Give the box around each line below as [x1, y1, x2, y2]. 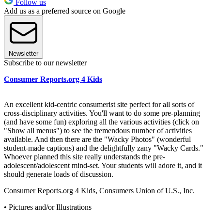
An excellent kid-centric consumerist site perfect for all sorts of [4, 100, 194, 108]
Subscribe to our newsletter [4, 58, 87, 67]
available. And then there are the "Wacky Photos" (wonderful [4, 135, 191, 143]
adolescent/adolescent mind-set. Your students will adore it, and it [4, 161, 202, 170]
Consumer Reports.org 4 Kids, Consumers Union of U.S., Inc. [4, 186, 195, 195]
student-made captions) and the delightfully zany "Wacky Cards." [4, 143, 203, 152]
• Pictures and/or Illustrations [4, 202, 92, 211]
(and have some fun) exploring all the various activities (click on [4, 117, 199, 126]
